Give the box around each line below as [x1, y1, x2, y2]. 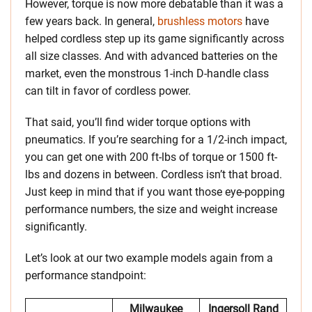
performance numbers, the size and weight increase [25, 203, 277, 217]
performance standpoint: [25, 269, 146, 283]
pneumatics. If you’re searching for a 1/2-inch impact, [25, 133, 287, 147]
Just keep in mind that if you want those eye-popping [25, 185, 285, 199]
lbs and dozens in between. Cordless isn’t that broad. [25, 168, 282, 182]
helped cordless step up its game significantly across [25, 32, 284, 46]
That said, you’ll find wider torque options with [25, 116, 251, 130]
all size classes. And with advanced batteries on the [25, 49, 277, 63]
